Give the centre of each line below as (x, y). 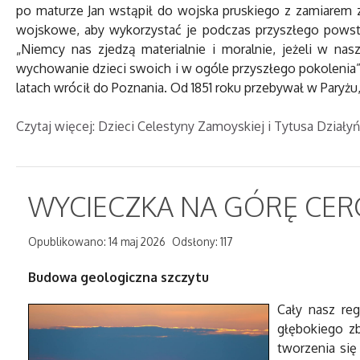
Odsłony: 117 (202, 241)
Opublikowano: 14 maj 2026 (97, 241)
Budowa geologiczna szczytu (119, 277)
